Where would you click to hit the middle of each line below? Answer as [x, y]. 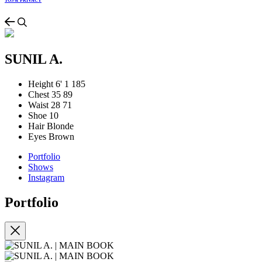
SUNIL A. [34, 59]
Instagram [46, 177]
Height [41, 84]
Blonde [60, 126]
